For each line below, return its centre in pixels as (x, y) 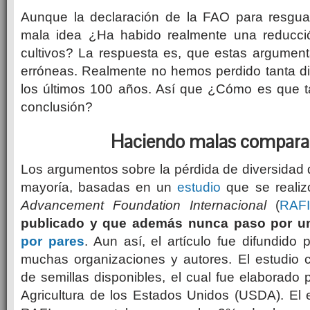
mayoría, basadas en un (99, 187)
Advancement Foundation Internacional (148, 205)
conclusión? (57, 107)
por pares (53, 241)
